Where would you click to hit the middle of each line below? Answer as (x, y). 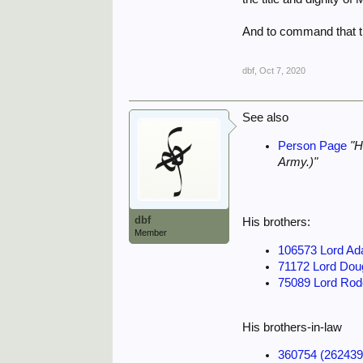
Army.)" (298, 162)
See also (266, 117)
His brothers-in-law (293, 327)
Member (151, 233)
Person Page (313, 145)
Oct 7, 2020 (283, 70)
